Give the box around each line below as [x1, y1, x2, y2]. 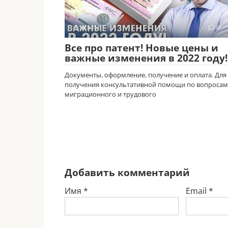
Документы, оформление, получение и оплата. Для [65, 70, 226, 79]
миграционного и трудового [65, 89, 156, 99]
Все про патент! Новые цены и [65, 41, 218, 54]
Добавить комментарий [65, 165, 190, 179]
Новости [72, 22, 99, 32]
